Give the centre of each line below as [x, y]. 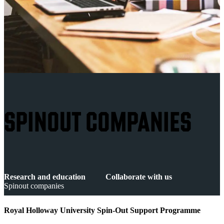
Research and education [45, 177]
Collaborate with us [139, 177]
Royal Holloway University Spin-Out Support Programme [102, 210]
